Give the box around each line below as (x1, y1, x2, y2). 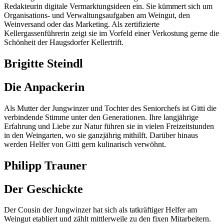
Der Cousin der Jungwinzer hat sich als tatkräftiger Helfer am (4, 205, 197, 214)
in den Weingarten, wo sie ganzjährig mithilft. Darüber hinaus (4, 130, 198, 139)
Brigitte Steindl (4, 56, 83, 70)
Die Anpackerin (4, 80, 84, 93)
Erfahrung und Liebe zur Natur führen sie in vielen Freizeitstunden (4, 121, 214, 130)
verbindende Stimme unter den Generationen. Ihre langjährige (4, 112, 198, 121)
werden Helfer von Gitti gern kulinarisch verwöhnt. (4, 139, 166, 148)
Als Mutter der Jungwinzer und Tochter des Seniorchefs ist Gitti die (4, 103, 216, 112)
